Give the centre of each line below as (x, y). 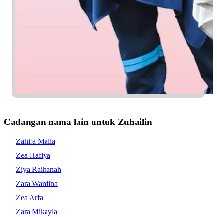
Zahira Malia (36, 141)
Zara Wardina (37, 183)
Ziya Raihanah (39, 169)
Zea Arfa (30, 197)
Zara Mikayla (37, 211)
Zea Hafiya (33, 155)
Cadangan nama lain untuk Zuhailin (78, 122)
